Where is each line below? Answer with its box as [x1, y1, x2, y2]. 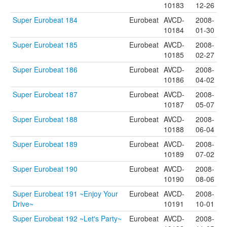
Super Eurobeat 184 [13, 15, 78, 25]
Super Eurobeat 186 [13, 64, 78, 74]
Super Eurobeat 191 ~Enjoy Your [13, 188, 118, 199]
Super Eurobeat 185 [13, 40, 78, 50]
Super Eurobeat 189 [13, 139, 78, 149]
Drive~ [13, 199, 33, 209]
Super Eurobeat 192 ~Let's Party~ [13, 213, 122, 223]
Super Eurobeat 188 [13, 114, 78, 124]
